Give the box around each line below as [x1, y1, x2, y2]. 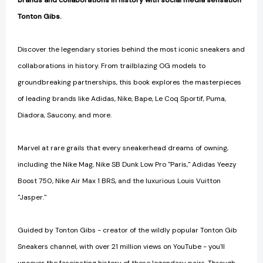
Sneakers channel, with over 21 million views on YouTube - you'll [18, 242, 225, 252]
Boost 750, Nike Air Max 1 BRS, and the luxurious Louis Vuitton [18, 176, 221, 186]
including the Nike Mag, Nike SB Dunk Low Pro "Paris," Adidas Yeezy [18, 160, 237, 170]
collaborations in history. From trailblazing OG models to [18, 61, 205, 71]
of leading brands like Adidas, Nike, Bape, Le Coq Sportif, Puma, [18, 94, 226, 104]
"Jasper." [18, 193, 46, 203]
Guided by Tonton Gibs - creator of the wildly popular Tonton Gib [18, 225, 237, 235]
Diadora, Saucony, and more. [18, 110, 112, 120]
